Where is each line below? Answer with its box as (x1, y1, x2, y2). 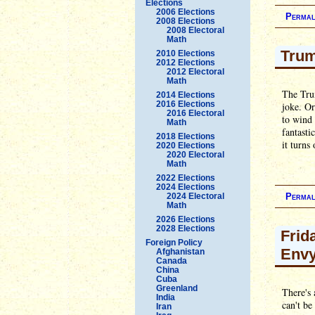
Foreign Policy (146, 237, 202, 247)
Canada (156, 255, 187, 266)
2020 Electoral (167, 149, 224, 160)
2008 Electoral (167, 25, 224, 35)
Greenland (156, 283, 198, 293)
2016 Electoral (167, 108, 224, 118)
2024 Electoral (167, 191, 224, 201)
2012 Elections (156, 57, 215, 67)
